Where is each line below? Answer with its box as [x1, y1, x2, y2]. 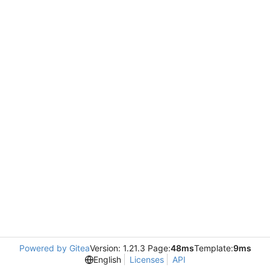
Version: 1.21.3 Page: [89, 243, 171, 253]
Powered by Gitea [19, 243, 90, 253]
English [93, 254, 121, 265]
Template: [193, 243, 233, 253]
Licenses [129, 254, 164, 265]
